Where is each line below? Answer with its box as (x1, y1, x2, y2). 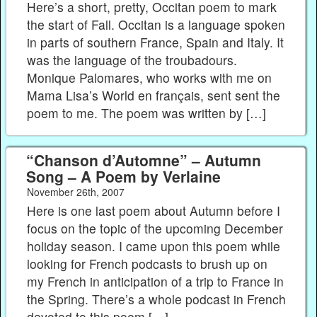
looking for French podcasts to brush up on (27, 255, 268, 273)
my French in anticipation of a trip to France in (27, 272, 284, 291)
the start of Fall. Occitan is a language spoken (27, 16, 286, 34)
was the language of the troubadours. (27, 51, 238, 69)
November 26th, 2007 (26, 185, 125, 200)
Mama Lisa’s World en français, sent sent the (27, 86, 281, 105)
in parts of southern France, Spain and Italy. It (27, 33, 284, 52)
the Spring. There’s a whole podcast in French (27, 290, 287, 309)
